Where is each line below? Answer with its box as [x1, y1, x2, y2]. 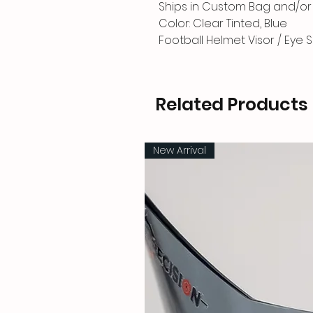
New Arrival [153, 143, 206, 157]
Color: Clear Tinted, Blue [159, 15, 287, 31]
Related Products [155, 92, 308, 117]
